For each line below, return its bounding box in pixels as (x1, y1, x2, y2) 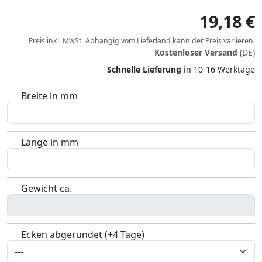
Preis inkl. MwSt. (29, 36, 83, 46)
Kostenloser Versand (154, 47, 237, 58)
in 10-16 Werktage (181, 64, 255, 75)
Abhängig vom (85, 36, 137, 46)
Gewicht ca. (21, 182, 72, 195)
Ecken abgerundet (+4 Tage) (21, 228, 144, 242)
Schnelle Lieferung (107, 64, 181, 75)
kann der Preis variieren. (171, 36, 255, 46)
